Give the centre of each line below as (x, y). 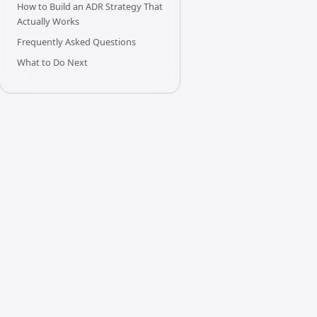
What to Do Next (52, 63)
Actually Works (48, 22)
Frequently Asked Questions (76, 42)
